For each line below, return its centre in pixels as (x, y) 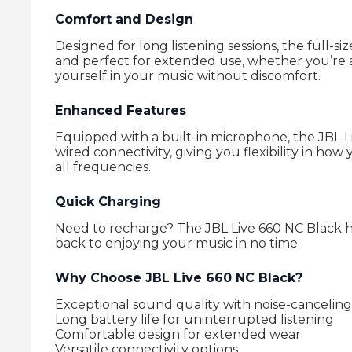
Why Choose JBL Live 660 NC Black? (179, 278)
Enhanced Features (121, 110)
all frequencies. (103, 167)
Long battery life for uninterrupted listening (194, 319)
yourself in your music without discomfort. (188, 76)
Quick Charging (108, 202)
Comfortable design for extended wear (178, 334)
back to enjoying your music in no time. (178, 243)
